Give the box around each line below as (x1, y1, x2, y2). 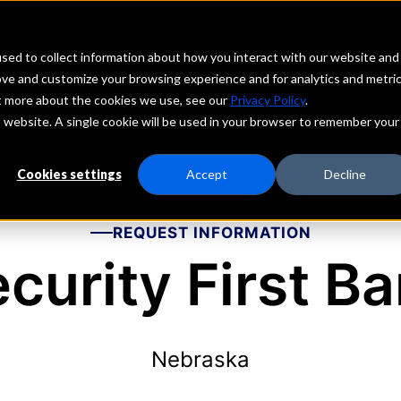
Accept (186, 166, 227, 183)
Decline (323, 166, 366, 183)
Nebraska (151, 346, 250, 372)
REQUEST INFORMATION (112, 224, 311, 242)
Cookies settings (16, 166, 122, 183)
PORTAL (228, 41, 278, 56)
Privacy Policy (230, 92, 305, 107)
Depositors (30, 39, 117, 59)
